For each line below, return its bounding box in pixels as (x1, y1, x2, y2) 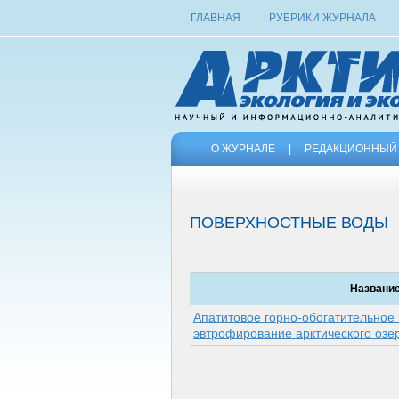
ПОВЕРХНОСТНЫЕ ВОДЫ (190, 214, 388, 232)
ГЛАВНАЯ (191, 12, 240, 24)
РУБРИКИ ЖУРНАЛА (268, 12, 376, 24)
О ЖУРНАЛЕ (211, 142, 275, 155)
